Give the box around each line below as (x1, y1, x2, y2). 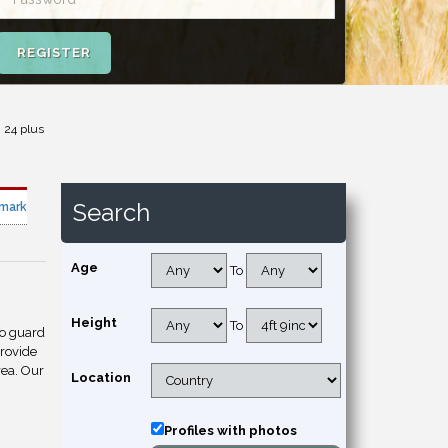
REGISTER (17, 45, 91, 60)
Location (71, 370, 131, 385)
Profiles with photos (164, 423, 297, 438)
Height (71, 315, 117, 330)
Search (73, 198, 150, 227)
